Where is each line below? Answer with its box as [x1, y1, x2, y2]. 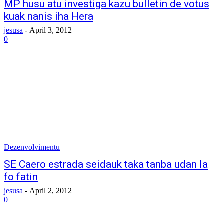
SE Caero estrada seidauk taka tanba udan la [4, 158, 208, 170]
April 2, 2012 [29, 186, 72, 195]
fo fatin [4, 171, 38, 183]
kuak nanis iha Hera [4, 10, 93, 22]
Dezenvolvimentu [4, 143, 60, 151]
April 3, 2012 [29, 26, 72, 34]
